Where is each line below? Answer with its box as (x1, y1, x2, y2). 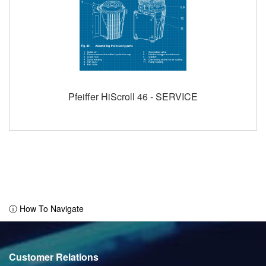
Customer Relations (9, 250, 99, 264)
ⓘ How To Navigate (9, 202, 84, 214)
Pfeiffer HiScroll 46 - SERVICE (68, 90, 198, 103)
